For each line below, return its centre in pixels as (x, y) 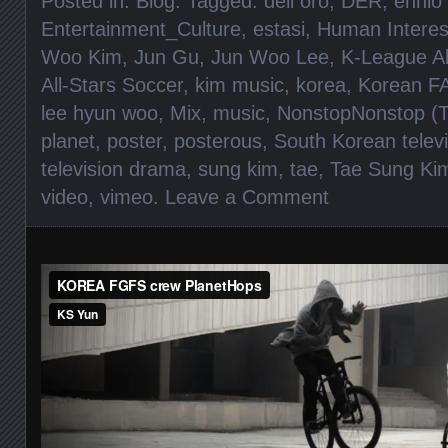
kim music (239, 84)
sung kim (238, 168)
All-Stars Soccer (112, 84)
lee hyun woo (99, 112)
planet (68, 140)
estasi (279, 28)
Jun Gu (166, 56)
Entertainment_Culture (141, 28)
